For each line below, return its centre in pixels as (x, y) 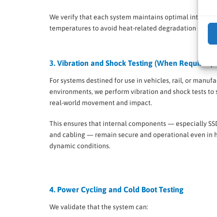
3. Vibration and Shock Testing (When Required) (131, 63)
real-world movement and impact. (101, 103)
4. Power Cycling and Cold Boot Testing (116, 190)
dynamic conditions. (80, 146)
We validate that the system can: (99, 207)
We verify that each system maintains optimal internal (132, 17)
